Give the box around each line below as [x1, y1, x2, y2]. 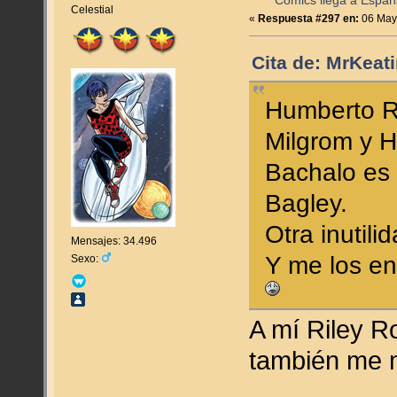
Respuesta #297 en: [258, 12, 360, 26]
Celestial [70, 4, 113, 17]
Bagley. [265, 189, 348, 217]
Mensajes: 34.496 [70, 234, 157, 247]
